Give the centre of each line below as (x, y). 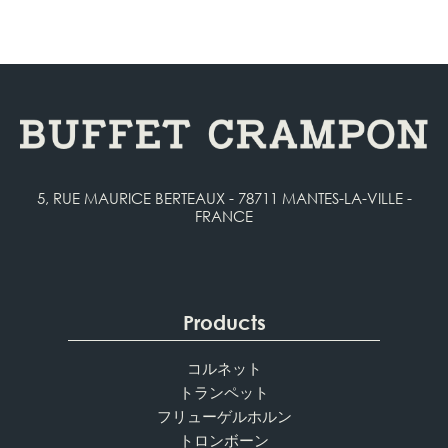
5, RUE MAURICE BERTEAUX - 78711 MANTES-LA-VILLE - (224, 198)
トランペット (224, 392)
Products (224, 323)
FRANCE (224, 216)
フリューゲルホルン (224, 416)
